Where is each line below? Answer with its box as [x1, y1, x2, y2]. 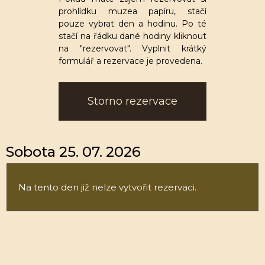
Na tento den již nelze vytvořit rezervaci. [18, 182, 196, 193]
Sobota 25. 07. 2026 [6, 143, 141, 160]
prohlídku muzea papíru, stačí [59, 6, 206, 17]
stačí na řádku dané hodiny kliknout [59, 31, 206, 41]
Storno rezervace [88, 95, 177, 108]
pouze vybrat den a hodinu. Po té [59, 18, 206, 29]
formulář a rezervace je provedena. [59, 56, 202, 66]
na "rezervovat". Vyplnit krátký [59, 43, 206, 54]
